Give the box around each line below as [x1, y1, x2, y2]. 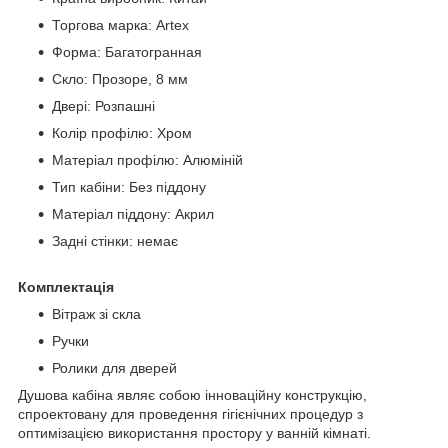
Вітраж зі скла [52, 306, 141, 323]
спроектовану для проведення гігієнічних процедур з [18, 406, 363, 423]
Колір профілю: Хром [52, 125, 192, 142]
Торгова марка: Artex [52, 17, 189, 34]
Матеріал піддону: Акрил [52, 206, 214, 223]
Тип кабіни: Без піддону [52, 179, 206, 196]
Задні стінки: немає [52, 233, 178, 250]
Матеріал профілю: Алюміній [52, 152, 243, 169]
